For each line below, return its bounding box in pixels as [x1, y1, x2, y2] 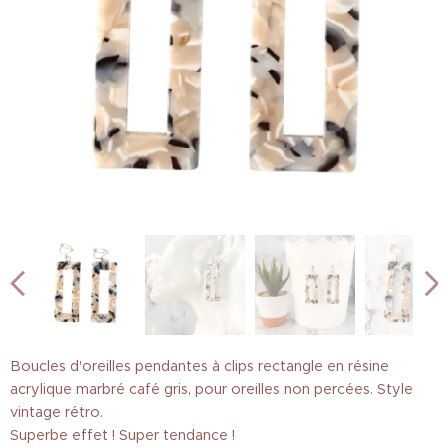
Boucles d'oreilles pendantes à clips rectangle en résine [10, 357, 389, 375]
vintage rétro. [10, 403, 103, 421]
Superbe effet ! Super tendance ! [10, 426, 235, 444]
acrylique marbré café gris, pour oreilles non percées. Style [10, 380, 413, 398]
